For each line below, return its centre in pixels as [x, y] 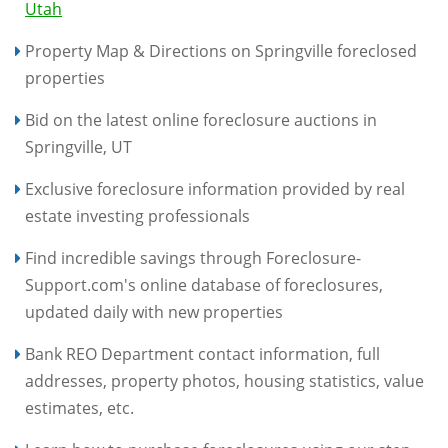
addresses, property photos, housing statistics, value [224, 381]
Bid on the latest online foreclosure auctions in [201, 120]
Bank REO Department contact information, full [202, 354]
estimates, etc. [79, 408]
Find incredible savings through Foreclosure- [193, 258]
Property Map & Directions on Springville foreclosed [221, 51]
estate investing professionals [137, 216]
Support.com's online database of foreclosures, [204, 285]
